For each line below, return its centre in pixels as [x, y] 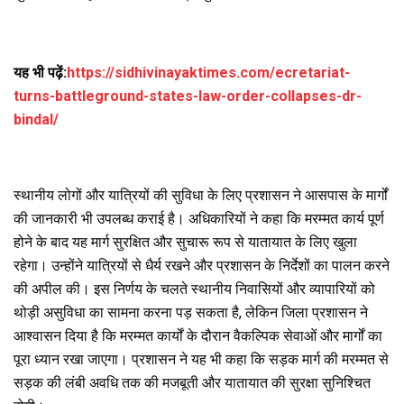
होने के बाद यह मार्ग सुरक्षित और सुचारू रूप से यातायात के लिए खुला [185, 242]
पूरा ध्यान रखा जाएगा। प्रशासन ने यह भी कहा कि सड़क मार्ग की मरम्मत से [201, 359]
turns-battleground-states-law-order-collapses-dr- [188, 96]
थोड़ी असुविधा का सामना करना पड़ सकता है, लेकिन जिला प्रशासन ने [191, 312]
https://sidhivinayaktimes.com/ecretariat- [208, 72]
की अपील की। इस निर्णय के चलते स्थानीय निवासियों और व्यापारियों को [194, 289]
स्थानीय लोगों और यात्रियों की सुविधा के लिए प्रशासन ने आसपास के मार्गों [201, 195]
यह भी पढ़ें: [40, 72]
